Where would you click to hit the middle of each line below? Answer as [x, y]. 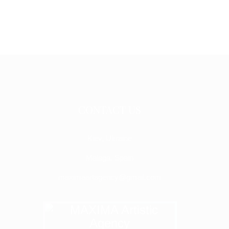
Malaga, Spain [110, 158]
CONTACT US [110, 110]
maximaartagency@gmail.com [110, 177]
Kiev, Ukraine [110, 138]
